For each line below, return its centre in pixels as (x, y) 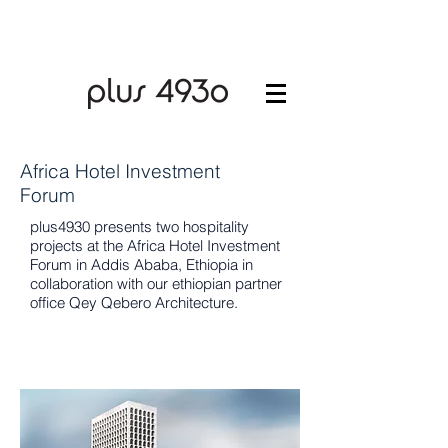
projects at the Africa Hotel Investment (155, 245)
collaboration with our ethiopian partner (156, 283)
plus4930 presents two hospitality (139, 226)
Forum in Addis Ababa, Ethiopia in (141, 264)
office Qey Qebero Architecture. (134, 302)
